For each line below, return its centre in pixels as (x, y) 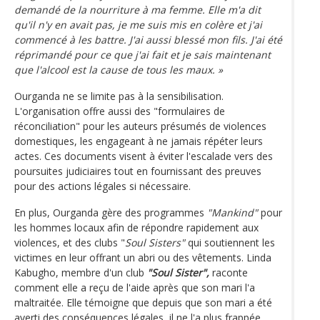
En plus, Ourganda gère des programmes (111, 212)
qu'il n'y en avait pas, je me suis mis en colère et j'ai (138, 24)
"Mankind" (232, 212)
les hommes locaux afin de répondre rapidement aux (136, 227)
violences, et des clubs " (70, 242)
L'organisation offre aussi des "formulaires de (120, 111)
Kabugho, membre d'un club (81, 272)
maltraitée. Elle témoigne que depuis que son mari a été (143, 302)
